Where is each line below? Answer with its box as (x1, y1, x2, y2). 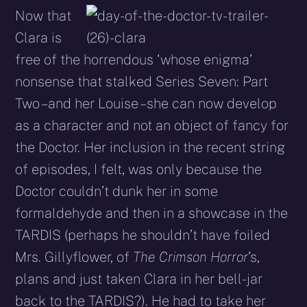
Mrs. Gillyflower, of (15, 249, 134, 266)
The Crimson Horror (133, 249, 249, 266)
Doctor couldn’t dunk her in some (15, 183, 219, 200)
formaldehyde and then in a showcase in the (15, 205, 288, 222)
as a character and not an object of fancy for (15, 117, 289, 134)
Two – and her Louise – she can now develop (15, 95, 278, 112)
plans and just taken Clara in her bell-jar (15, 271, 263, 288)
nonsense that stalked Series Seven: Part (15, 73, 269, 90)
